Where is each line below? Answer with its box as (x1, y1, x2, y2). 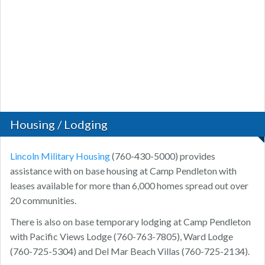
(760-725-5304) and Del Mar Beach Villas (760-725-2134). (10, 245, 250, 257)
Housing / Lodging (10, 117, 108, 132)
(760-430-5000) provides (110, 150, 215, 162)
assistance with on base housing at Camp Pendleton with (10, 165, 237, 177)
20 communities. (10, 195, 76, 206)
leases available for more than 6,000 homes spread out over (10, 180, 248, 192)
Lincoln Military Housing (10, 150, 110, 162)
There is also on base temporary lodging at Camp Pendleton (10, 216, 251, 228)
